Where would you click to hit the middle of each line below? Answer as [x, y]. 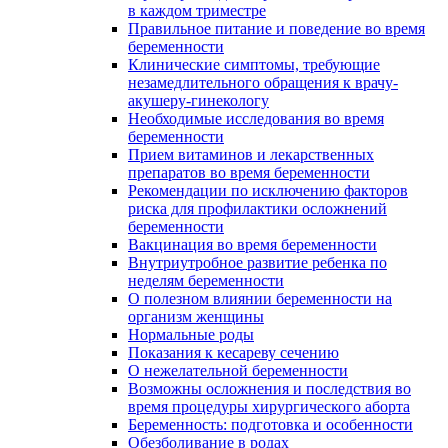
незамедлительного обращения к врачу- [263, 82]
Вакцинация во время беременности [252, 244]
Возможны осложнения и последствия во [269, 388]
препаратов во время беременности [249, 172]
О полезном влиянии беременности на [260, 298]
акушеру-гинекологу [198, 100]
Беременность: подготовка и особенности [270, 424]
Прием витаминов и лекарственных [251, 154]
